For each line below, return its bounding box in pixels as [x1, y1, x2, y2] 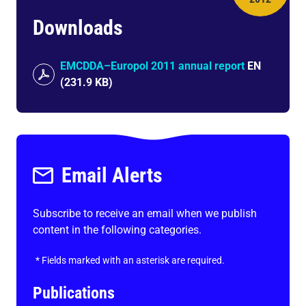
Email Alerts [61, 163, 163, 187]
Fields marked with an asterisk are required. [42, 255, 225, 266]
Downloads [33, 16, 123, 40]
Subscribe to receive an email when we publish [33, 207, 257, 220]
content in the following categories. [33, 223, 201, 236]
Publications [33, 283, 115, 303]
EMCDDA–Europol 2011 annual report [60, 59, 245, 72]
